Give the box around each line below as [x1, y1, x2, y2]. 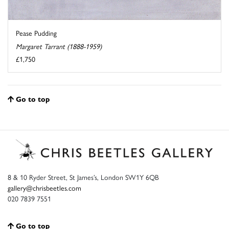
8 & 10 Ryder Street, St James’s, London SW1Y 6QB [8, 171, 159, 182]
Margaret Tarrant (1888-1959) [16, 40, 102, 51]
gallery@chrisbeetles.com [8, 182, 81, 193]
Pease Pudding [16, 27, 57, 38]
